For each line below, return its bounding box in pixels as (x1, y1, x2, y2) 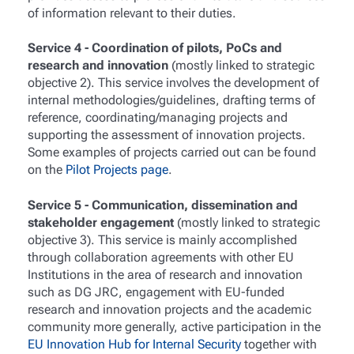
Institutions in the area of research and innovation (27, 266, 303, 282)
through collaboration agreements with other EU (27, 249, 294, 265)
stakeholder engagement (27, 214, 174, 230)
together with (240, 336, 317, 352)
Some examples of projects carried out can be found (27, 145, 316, 160)
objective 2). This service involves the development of (27, 75, 319, 91)
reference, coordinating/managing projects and (27, 110, 288, 126)
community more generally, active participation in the (27, 318, 321, 334)
